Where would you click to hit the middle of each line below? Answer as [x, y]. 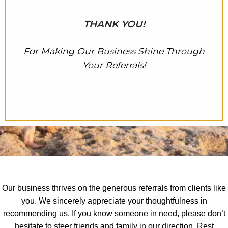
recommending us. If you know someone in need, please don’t [114, 213]
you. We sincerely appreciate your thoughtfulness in [114, 201]
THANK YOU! [114, 24]
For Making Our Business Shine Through [114, 51]
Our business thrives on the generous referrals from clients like [114, 188]
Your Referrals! [114, 65]
